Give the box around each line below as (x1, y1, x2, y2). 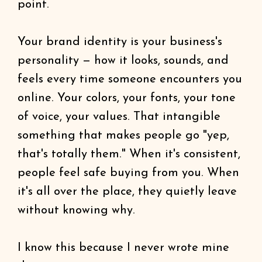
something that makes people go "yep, (18, 130, 229, 142)
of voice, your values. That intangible (18, 111, 220, 123)
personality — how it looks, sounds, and (18, 55, 229, 67)
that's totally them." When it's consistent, (18, 149, 240, 160)
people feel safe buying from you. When (18, 167, 239, 179)
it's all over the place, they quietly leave (18, 186, 237, 198)
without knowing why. (18, 205, 135, 216)
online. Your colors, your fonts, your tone (18, 92, 236, 104)
